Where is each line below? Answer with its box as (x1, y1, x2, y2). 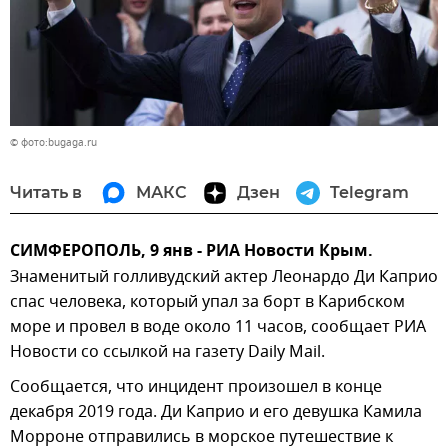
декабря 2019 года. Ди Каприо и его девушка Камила (10, 400, 422, 425)
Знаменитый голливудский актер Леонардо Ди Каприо (10, 265, 438, 290)
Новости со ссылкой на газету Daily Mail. (10, 340, 325, 365)
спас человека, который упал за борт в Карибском (10, 290, 405, 315)
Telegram (330, 183, 409, 203)
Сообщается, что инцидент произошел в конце (10, 375, 382, 400)
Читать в (10, 183, 82, 203)
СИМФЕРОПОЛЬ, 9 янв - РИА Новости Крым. (10, 239, 373, 266)
